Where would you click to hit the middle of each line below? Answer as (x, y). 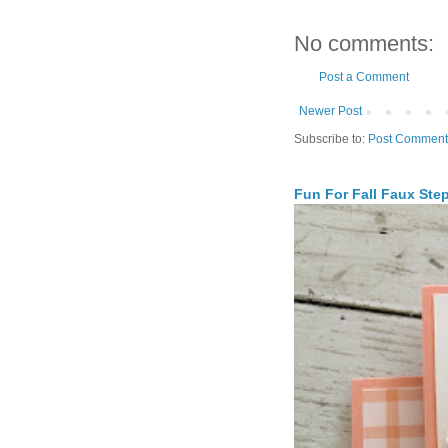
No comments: (364, 44)
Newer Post (330, 111)
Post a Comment (364, 77)
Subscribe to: (331, 139)
